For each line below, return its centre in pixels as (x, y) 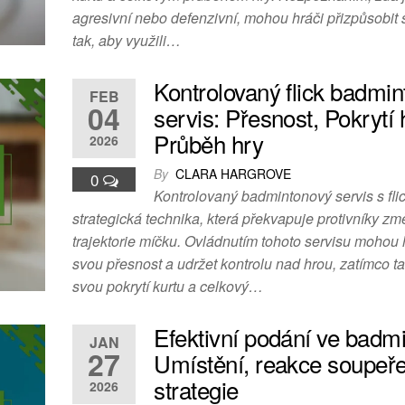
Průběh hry (209, 144)
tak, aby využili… (127, 41)
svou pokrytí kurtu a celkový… (168, 287)
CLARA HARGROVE (234, 174)
